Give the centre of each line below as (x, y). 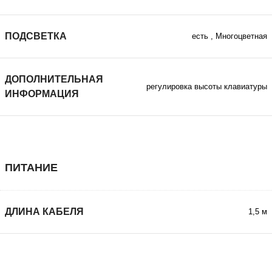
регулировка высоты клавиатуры (207, 87)
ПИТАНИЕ (31, 167)
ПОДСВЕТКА (36, 36)
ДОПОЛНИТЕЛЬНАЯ (54, 79)
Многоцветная (241, 36)
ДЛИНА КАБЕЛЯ (44, 211)
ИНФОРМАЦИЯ (42, 93)
